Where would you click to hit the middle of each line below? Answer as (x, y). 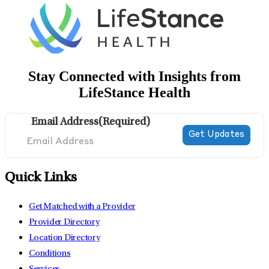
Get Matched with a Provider (82, 207)
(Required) (125, 122)
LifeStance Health (134, 92)
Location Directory (65, 238)
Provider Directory (64, 223)
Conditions (50, 254)
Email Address (65, 122)
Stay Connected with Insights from (134, 76)
